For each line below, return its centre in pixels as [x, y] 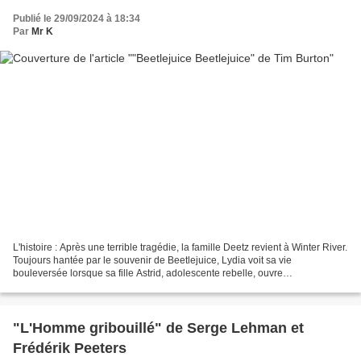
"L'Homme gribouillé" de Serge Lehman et [158, 328]
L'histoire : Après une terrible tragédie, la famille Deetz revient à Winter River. [180, 247]
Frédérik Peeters [70, 348]
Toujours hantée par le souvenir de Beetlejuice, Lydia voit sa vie [152, 260]
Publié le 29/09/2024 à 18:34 [77, 19]
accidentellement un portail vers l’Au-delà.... [108, 286]
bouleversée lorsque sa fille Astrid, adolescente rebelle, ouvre [148, 273]
